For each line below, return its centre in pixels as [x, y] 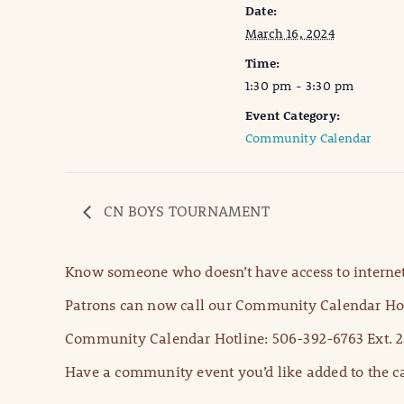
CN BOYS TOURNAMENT [185, 211]
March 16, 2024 [290, 34]
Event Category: [293, 116]
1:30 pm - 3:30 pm [300, 86]
